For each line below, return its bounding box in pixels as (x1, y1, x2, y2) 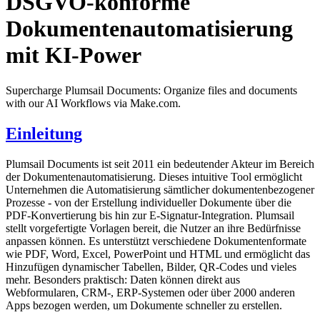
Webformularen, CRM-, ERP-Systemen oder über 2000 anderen (6, 286, 295, 299)
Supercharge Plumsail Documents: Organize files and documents (6, 84, 297, 96)
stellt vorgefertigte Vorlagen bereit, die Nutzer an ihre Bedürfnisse (6, 221, 301, 234)
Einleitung (6, 124, 82, 143)
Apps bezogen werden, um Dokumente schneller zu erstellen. (6, 299, 282, 311)
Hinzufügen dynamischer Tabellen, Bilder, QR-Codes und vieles (6, 260, 296, 273)
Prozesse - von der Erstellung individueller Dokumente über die (6, 196, 291, 209)
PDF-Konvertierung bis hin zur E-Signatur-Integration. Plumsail (6, 209, 294, 221)
